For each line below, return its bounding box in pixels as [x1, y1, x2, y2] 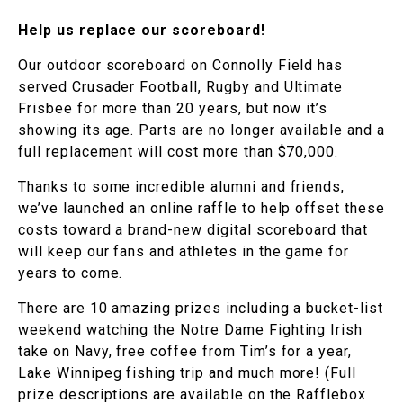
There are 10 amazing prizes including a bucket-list [18, 300, 383, 318]
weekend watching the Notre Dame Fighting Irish [18, 321, 363, 339]
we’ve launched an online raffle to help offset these [18, 200, 385, 218]
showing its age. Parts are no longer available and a [18, 121, 385, 139]
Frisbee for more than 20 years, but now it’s [18, 100, 328, 118]
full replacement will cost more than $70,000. [18, 143, 339, 161]
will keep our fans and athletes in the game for [18, 243, 350, 261]
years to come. [18, 264, 132, 282]
